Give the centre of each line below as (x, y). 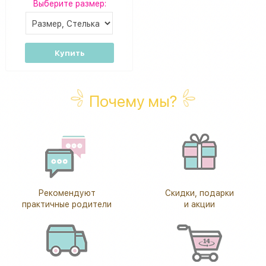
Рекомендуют (66, 193)
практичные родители (66, 204)
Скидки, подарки (199, 193)
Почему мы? (133, 102)
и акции (199, 204)
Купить (69, 53)
